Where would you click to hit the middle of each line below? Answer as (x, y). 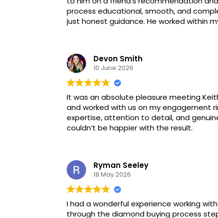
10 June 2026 (113, 68)
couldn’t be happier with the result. (130, 127)
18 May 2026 (112, 175)
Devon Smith (118, 59)
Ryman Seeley (121, 165)
